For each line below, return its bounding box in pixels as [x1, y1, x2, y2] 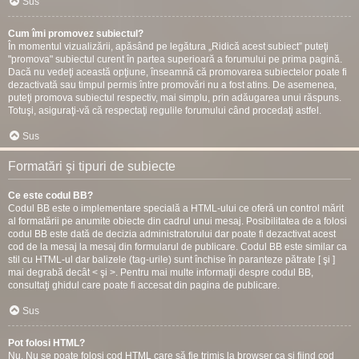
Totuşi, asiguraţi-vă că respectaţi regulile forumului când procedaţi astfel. [8, 105, 321, 116]
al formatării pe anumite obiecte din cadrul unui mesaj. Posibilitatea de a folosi [8, 216, 347, 227]
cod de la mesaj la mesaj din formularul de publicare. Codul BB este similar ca [8, 241, 347, 252]
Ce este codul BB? [8, 190, 93, 201]
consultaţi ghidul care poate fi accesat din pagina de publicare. [8, 280, 280, 291]
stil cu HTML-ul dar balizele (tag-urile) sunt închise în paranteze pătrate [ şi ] [8, 254, 335, 265]
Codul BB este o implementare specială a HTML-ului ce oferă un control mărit [8, 203, 344, 214]
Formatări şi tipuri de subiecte [8, 159, 175, 173]
